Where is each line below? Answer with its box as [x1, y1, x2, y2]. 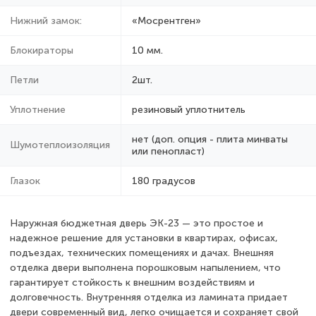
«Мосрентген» [132, 15, 201, 28]
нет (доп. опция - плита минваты [132, 133, 288, 146]
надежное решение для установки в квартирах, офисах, [10, 232, 278, 245]
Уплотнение [10, 104, 66, 116]
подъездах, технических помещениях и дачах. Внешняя [10, 247, 274, 260]
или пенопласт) [132, 145, 205, 158]
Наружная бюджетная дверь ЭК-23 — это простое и [10, 217, 263, 230]
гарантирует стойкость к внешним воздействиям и [10, 276, 255, 289]
